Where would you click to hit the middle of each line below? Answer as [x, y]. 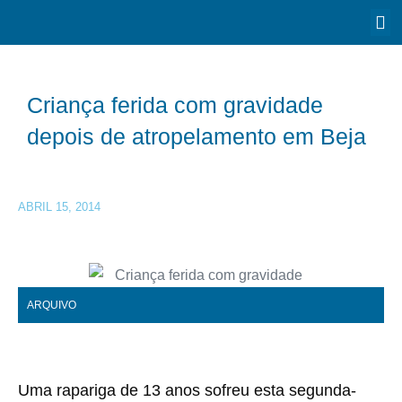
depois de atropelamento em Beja [197, 136]
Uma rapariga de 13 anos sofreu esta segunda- [187, 391]
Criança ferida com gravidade [175, 105]
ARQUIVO [52, 306]
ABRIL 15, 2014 [59, 207]
